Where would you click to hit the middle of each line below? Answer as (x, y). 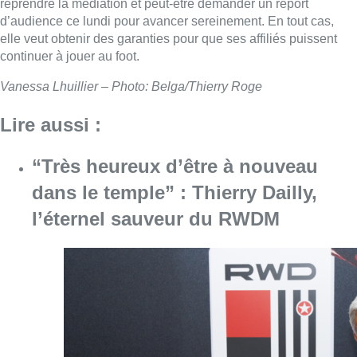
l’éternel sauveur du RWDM (156, 219)
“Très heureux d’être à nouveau (175, 167)
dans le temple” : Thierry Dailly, (175, 193)
